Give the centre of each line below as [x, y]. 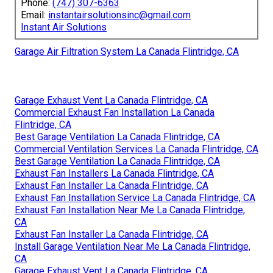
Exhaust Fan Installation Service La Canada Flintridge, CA [135, 198]
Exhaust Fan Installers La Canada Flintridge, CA [114, 174]
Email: [34, 15]
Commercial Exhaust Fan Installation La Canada [115, 113]
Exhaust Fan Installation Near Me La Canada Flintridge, [130, 210]
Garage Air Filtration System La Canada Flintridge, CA [127, 52]
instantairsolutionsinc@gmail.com [119, 15]
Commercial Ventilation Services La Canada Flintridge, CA [136, 149]
